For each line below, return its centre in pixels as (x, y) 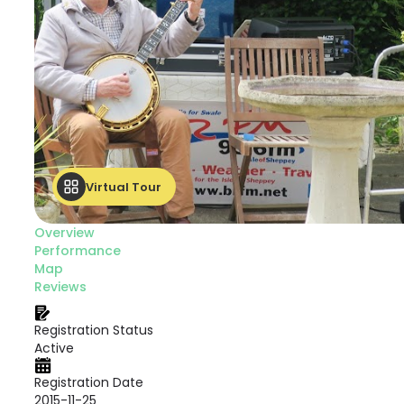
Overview (64, 233)
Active (54, 348)
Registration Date (89, 382)
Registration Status (94, 330)
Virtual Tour (124, 187)
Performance (78, 251)
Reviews (60, 287)
